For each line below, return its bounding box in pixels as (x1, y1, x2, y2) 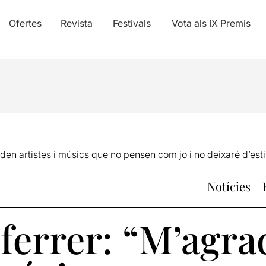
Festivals (112, 17, 151, 29)
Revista (60, 17, 93, 29)
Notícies (207, 178, 251, 194)
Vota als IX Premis (171, 17, 251, 29)
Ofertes (8, 17, 42, 29)
